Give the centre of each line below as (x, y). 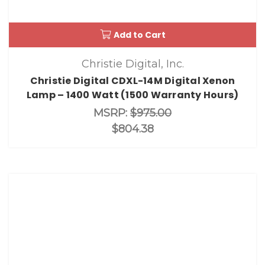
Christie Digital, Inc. (132, 64)
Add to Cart (139, 35)
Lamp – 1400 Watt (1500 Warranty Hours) (132, 95)
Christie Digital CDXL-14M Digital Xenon (132, 80)
